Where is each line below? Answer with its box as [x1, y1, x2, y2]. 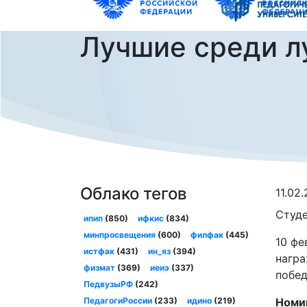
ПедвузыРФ [83, 279, 133, 290]
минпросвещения [83, 230, 156, 241]
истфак [83, 246, 114, 257]
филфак [191, 230, 224, 241]
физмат [83, 262, 115, 273]
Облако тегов [80, 184, 187, 204]
